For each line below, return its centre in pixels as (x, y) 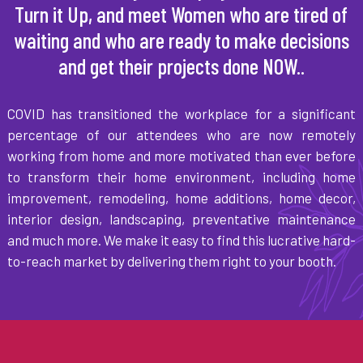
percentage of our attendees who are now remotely (181, 134)
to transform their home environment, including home (181, 176)
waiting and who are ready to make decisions (181, 39)
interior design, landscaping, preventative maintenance (181, 218)
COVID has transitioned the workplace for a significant (181, 113)
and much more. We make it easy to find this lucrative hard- (181, 239)
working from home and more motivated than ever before (181, 155)
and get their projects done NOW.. (181, 65)
